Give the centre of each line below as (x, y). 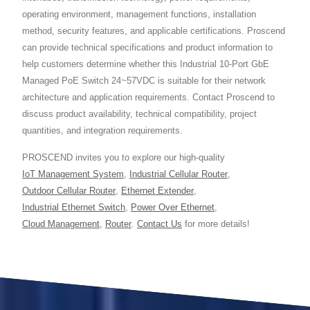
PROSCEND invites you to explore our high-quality (124, 157)
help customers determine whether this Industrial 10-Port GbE (146, 64)
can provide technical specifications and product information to (147, 47)
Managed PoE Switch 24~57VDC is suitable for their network (144, 81)
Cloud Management (61, 224)
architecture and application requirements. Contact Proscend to (148, 97)
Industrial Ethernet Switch (74, 207)
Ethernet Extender (157, 191)
